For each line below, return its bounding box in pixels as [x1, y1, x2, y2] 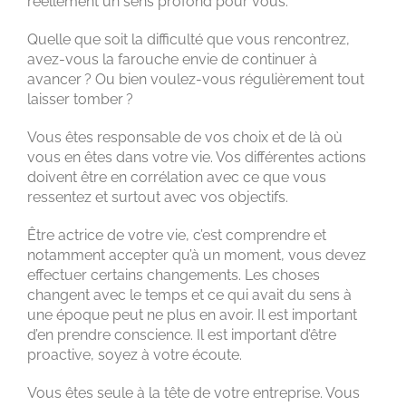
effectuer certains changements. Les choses [27, 266, 320, 284]
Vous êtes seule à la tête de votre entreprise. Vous [27, 383, 360, 401]
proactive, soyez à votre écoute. [27, 345, 242, 363]
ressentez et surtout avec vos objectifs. [27, 188, 288, 206]
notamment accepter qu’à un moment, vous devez [27, 246, 366, 264]
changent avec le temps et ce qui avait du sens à [27, 285, 352, 304]
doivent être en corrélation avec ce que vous [27, 168, 326, 186]
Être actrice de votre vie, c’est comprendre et [27, 226, 326, 244]
